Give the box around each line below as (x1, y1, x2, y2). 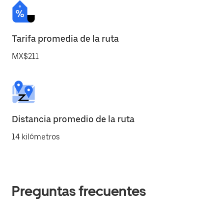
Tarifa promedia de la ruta (12, 33, 119, 44)
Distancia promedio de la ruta (12, 114, 135, 124)
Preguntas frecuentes (12, 183, 146, 199)
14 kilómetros (12, 132, 60, 141)
